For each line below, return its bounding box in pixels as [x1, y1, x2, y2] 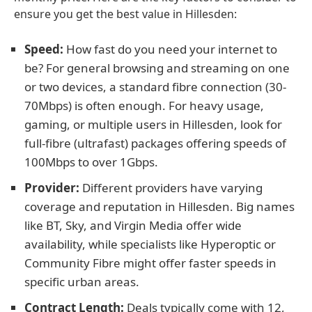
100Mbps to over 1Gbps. [24, 154, 158, 170]
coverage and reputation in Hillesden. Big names [24, 198, 295, 214]
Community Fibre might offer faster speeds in [24, 255, 276, 271]
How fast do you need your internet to [63, 41, 277, 57]
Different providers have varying [79, 180, 263, 196]
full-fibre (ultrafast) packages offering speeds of [24, 135, 286, 151]
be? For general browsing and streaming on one [24, 60, 290, 76]
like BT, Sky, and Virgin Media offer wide [24, 217, 242, 233]
